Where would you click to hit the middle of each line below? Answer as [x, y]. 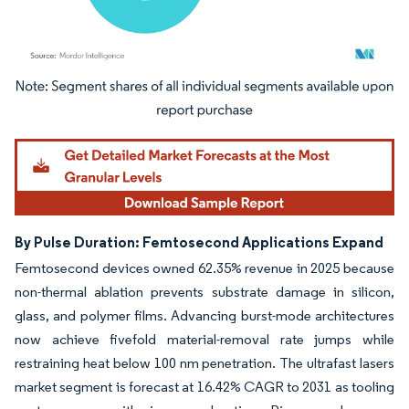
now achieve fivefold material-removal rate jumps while [204, 340]
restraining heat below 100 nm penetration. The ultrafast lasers [204, 363]
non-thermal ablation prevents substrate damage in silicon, [204, 292]
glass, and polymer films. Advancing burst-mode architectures [204, 316]
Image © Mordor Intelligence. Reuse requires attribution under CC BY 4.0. [194, 89]
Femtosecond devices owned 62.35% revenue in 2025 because [204, 268]
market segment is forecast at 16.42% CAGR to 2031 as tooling [204, 387]
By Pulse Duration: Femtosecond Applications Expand [199, 242]
